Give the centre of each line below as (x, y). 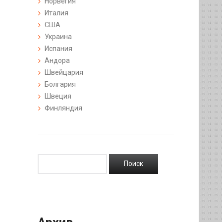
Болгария (60, 84)
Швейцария (64, 72)
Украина (58, 36)
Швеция (58, 96)
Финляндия (63, 108)
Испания (58, 48)
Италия (56, 13)
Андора (57, 60)
